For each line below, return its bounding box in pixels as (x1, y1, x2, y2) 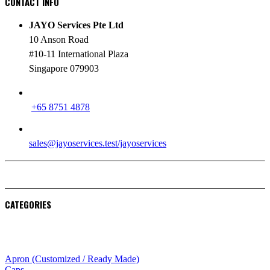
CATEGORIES (5, 198, 51, 212)
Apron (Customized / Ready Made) (5, 254, 139, 265)
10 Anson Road (29, 34, 89, 45)
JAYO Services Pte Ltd (29, 20, 124, 31)
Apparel (5, 220, 40, 233)
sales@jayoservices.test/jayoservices (29, 138, 166, 149)
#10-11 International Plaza (29, 49, 128, 60)
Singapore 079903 (29, 63, 99, 74)
